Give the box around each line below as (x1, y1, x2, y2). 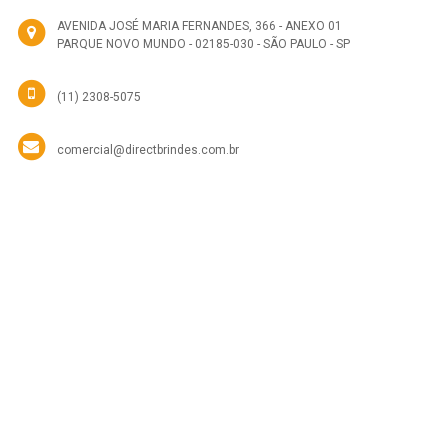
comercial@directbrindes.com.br (57, 142, 239, 157)
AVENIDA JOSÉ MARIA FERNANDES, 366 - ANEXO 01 (57, 18, 342, 33)
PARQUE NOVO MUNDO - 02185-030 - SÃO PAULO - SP (57, 36, 350, 51)
